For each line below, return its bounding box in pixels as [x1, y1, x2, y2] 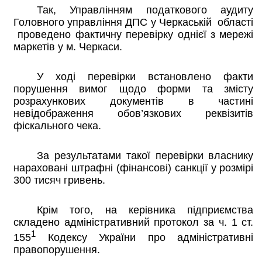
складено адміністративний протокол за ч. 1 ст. [13, 216, 254, 229]
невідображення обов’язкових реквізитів [13, 108, 254, 120]
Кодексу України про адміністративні [36, 232, 254, 244]
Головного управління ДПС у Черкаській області [13, 16, 254, 29]
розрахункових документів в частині [13, 95, 254, 108]
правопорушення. [13, 244, 100, 256]
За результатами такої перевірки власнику [37, 150, 254, 162]
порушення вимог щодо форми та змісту [13, 83, 254, 95]
